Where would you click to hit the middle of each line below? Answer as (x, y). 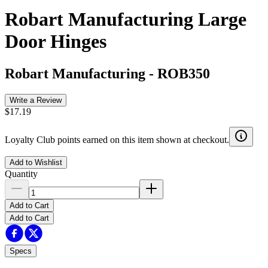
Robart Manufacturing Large (126, 19)
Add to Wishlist (36, 162)
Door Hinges (56, 42)
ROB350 (184, 73)
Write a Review (36, 100)
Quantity (21, 173)
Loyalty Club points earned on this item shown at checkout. (117, 139)
